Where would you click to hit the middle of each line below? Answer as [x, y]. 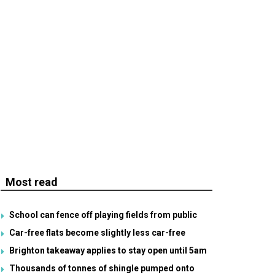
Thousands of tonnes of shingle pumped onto [102, 268]
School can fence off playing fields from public [103, 215]
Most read [32, 182]
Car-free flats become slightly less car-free [97, 233]
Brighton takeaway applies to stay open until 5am [108, 250]
